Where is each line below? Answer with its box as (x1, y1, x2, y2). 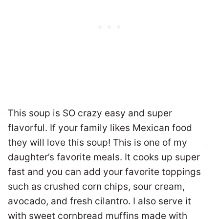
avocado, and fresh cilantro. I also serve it (8, 196, 191, 207)
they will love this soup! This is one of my (8, 137, 187, 149)
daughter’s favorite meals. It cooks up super (8, 152, 200, 163)
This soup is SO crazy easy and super (8, 108, 172, 119)
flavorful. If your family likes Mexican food (8, 122, 192, 134)
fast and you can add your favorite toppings (8, 166, 201, 178)
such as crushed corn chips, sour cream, (8, 181, 185, 193)
